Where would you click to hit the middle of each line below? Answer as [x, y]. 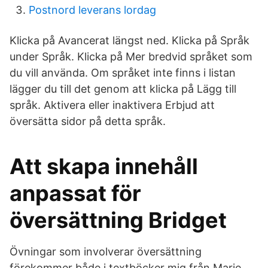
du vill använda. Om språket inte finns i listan [123, 73]
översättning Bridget [118, 220]
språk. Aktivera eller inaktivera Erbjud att [112, 105]
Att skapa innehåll [104, 166]
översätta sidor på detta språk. [88, 121]
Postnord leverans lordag [92, 10]
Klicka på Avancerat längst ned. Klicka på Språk [130, 40]
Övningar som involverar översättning [106, 252]
